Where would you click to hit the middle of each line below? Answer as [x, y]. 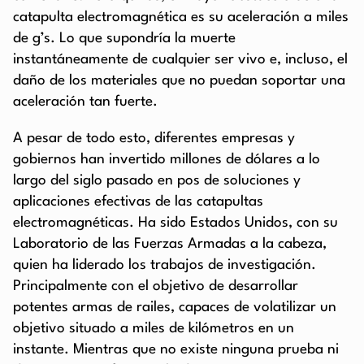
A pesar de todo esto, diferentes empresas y [154, 138]
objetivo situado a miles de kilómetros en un [154, 328]
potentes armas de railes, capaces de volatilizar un [175, 307]
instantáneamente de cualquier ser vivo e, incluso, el [180, 59]
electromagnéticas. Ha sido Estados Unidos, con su [175, 223]
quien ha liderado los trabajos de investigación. [165, 265]
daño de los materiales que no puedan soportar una [179, 80]
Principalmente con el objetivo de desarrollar [156, 286]
